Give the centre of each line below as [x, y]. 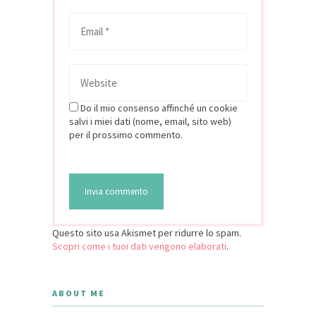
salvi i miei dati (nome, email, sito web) [150, 121]
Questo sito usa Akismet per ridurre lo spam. [147, 232]
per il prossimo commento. [126, 134]
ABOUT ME [79, 293]
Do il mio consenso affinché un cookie [159, 108]
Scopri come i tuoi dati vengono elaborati [139, 246]
